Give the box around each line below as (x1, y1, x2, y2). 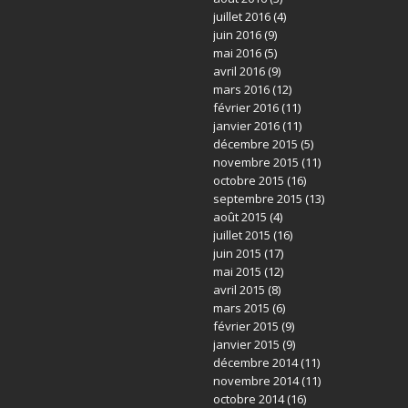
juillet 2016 (212, 8, 270, 25)
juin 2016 (212, 26, 261, 43)
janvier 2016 (212, 117, 280, 134)
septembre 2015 (212, 190, 302, 207)
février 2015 (212, 318, 279, 334)
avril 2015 (212, 281, 265, 298)
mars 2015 (212, 300, 270, 316)
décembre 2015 (212, 136, 298, 152)
